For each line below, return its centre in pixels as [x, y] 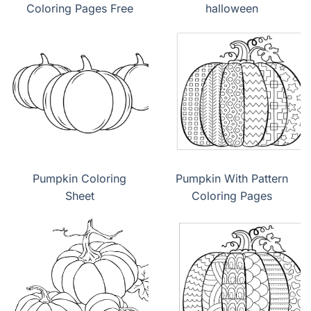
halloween [232, 9]
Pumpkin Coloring [79, 179]
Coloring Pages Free [79, 9]
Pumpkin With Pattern [232, 179]
